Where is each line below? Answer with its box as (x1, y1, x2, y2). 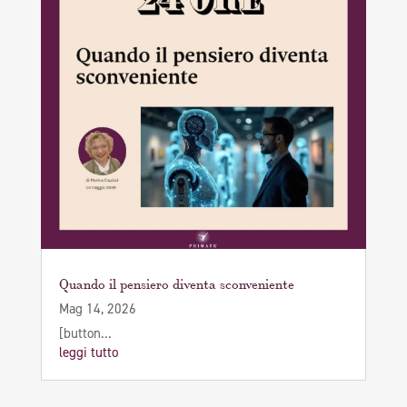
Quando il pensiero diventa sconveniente (58, 272, 294, 293)
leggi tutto (58, 342, 118, 362)
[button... (58, 323, 112, 342)
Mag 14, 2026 (58, 299, 136, 318)
